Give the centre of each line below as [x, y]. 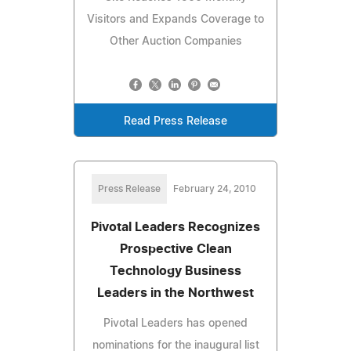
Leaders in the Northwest [175, 293]
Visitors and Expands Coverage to [175, 19]
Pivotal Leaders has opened [175, 323]
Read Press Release [175, 121]
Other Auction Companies [175, 41]
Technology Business [175, 271]
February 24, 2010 [215, 188]
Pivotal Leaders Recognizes [175, 227]
